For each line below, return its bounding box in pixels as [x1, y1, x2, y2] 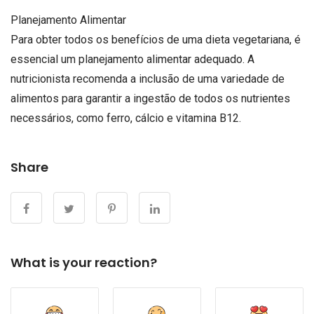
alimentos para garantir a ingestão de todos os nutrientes [11, 92, 290, 106]
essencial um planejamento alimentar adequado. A [11, 53, 254, 67]
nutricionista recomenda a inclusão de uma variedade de [11, 72, 285, 86]
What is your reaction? [11, 254, 157, 272]
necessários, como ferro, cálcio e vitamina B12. [11, 111, 241, 125]
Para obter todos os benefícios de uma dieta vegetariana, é [11, 33, 301, 47]
